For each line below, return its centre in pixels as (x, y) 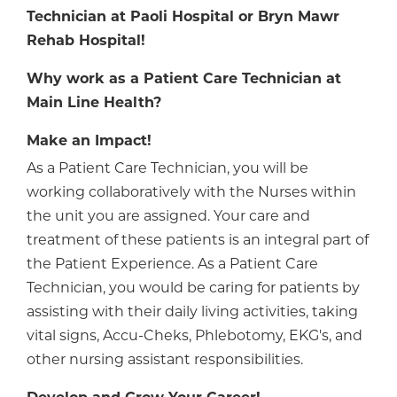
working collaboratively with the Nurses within (191, 194)
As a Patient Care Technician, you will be (167, 170)
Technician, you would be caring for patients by (193, 289)
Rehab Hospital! (86, 42)
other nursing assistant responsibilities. (165, 361)
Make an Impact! (89, 142)
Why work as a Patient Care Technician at (184, 80)
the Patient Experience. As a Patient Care (172, 265)
